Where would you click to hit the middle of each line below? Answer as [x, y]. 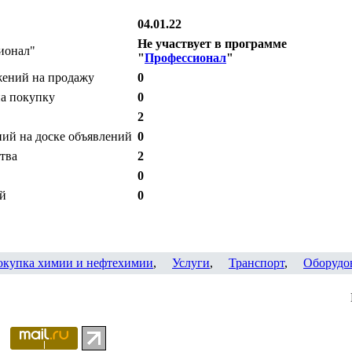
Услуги [191, 263]
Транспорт [257, 263]
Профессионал [185, 58]
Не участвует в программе [212, 44]
